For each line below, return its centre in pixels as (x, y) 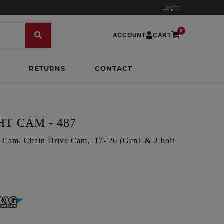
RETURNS (47, 68)
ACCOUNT (129, 35)
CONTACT (113, 68)
